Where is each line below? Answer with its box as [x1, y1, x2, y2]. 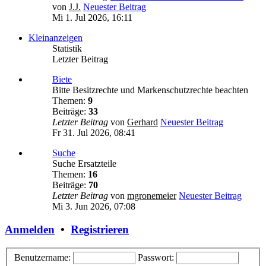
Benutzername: [14, 252, 71, 263]
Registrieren [71, 223, 129, 236]
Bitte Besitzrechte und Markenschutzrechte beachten [52, 85, 248, 96]
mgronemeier [127, 191, 176, 201]
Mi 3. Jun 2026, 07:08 [52, 201, 135, 212]
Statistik [52, 43, 82, 54]
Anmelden [5, 223, 55, 236]
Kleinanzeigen [28, 33, 83, 43]
